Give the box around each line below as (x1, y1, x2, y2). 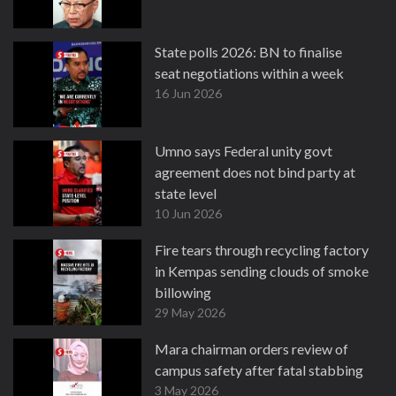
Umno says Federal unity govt (155, 142, 332, 159)
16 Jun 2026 (155, 86, 222, 101)
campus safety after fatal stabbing (155, 362, 363, 378)
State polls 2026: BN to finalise (155, 43, 342, 60)
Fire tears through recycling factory (155, 241, 369, 258)
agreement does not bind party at (155, 164, 355, 180)
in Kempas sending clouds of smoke (155, 263, 369, 279)
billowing (155, 284, 211, 301)
